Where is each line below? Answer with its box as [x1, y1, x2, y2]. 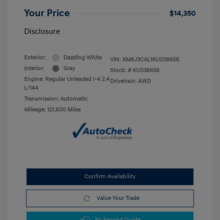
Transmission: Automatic [24, 95, 87, 103]
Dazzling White [63, 54, 102, 61]
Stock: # [110, 66, 131, 74]
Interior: [24, 64, 44, 72]
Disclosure [24, 26, 60, 36]
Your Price [24, 7, 70, 19]
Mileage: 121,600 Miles [24, 106, 81, 113]
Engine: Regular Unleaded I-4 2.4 [24, 75, 110, 83]
